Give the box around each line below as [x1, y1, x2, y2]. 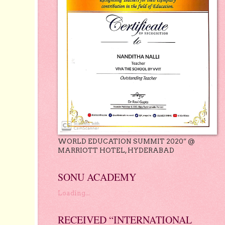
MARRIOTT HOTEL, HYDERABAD [57, 146, 174, 154]
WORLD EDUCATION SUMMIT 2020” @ [57, 137, 195, 145]
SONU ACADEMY [57, 170, 136, 184]
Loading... [57, 189, 90, 197]
